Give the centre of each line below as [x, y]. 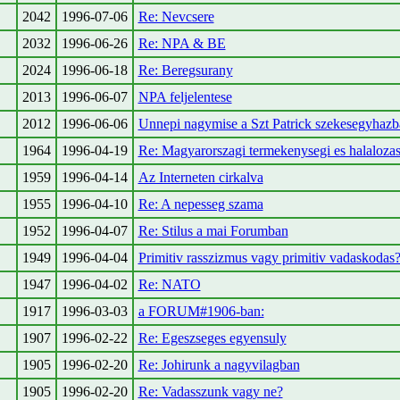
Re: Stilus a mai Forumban [213, 231]
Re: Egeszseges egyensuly [212, 338]
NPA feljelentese [185, 97]
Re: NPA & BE [182, 43]
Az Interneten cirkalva [200, 177]
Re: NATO [169, 284]
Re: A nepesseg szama [200, 204]
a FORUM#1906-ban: [201, 311]
